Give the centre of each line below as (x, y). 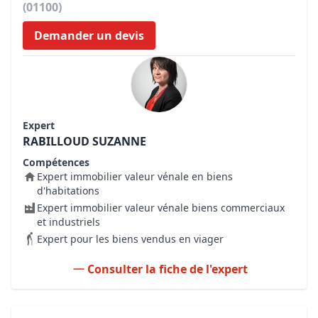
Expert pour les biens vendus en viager (130, 239)
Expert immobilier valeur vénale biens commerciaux (161, 208)
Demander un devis (89, 35)
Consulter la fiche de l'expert (168, 269)
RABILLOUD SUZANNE (84, 141)
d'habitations (68, 191)
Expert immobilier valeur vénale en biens (135, 176)
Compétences (56, 162)
